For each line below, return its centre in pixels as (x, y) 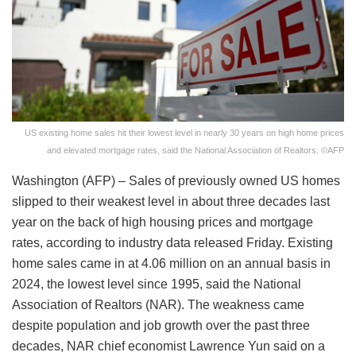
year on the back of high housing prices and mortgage (163, 222)
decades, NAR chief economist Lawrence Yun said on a (168, 346)
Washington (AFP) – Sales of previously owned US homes (176, 180)
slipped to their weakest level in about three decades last (171, 201)
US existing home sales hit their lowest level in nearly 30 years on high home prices (184, 132)
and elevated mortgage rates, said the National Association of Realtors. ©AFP (195, 150)
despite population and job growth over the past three (161, 325)
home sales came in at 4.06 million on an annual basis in (171, 263)
